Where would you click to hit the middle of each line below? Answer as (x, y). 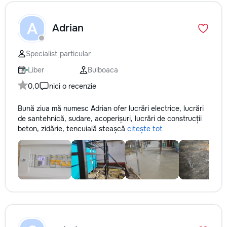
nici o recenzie (73, 86)
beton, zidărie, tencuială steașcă (72, 129)
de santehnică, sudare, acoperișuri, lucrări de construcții (110, 119)
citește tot (145, 129)
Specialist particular (58, 54)
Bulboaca (103, 70)
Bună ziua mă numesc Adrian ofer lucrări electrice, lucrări (111, 108)
